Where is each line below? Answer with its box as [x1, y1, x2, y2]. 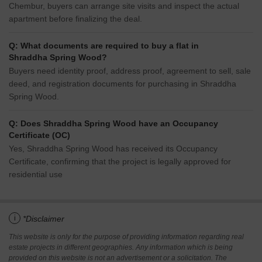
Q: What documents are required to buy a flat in [9, 41, 199, 51]
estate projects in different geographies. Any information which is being [9, 243, 233, 252]
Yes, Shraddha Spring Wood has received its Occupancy [9, 144, 218, 154]
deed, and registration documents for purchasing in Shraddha [9, 79, 236, 89]
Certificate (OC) [9, 130, 70, 140]
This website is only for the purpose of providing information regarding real [9, 233, 244, 242]
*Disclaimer [23, 214, 64, 224]
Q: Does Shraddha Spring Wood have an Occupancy [9, 119, 218, 129]
